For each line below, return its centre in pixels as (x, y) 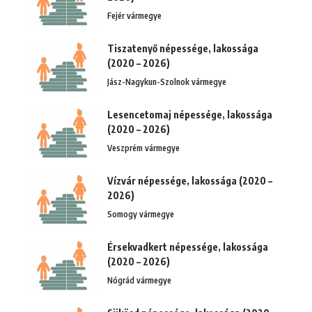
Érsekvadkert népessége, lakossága (188, 247)
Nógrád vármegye (139, 280)
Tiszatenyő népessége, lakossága (183, 48)
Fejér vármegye (134, 15)
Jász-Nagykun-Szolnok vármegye (167, 81)
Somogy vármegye (141, 214)
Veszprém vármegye (143, 148)
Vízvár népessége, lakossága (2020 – (190, 180)
